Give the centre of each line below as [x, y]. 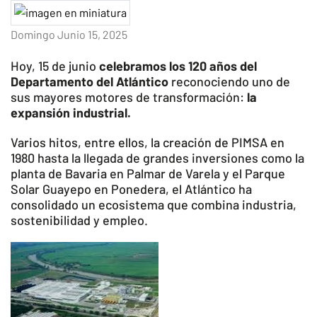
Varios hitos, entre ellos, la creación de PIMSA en [148, 143]
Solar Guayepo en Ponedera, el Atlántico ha [131, 189]
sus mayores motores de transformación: [129, 97]
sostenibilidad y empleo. [79, 220]
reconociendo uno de [229, 82]
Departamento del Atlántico [90, 82]
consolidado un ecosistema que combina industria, [154, 205]
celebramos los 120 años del [178, 66]
